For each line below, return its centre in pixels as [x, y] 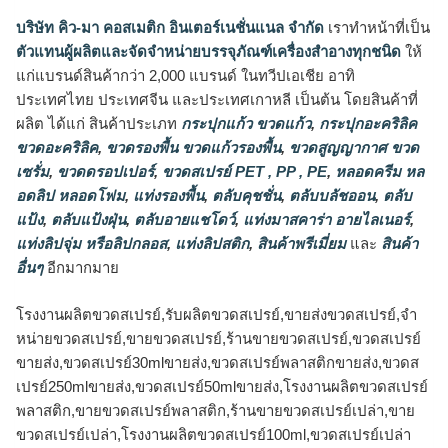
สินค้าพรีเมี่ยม [301, 244]
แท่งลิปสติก [210, 244]
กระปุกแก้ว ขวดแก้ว [244, 124]
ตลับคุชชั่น [244, 196]
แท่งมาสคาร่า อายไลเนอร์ [324, 220]
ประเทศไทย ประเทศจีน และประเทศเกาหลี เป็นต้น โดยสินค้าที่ [217, 100]
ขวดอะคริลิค [57, 148]
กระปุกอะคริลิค [366, 124]
